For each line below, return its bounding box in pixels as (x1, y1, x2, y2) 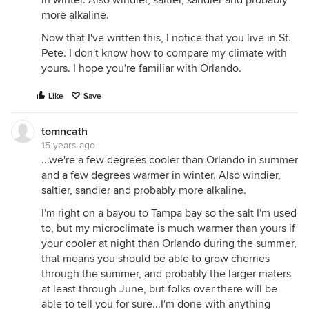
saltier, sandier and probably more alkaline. (41, 183, 246, 197)
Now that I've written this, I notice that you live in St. (41, 30, 291, 45)
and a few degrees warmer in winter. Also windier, (41, 168, 281, 182)
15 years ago (41, 139, 95, 151)
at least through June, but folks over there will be (41, 281, 277, 296)
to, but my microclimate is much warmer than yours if (41, 221, 295, 235)
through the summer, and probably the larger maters (41, 266, 291, 281)
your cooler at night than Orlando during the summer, (41, 236, 297, 250)
